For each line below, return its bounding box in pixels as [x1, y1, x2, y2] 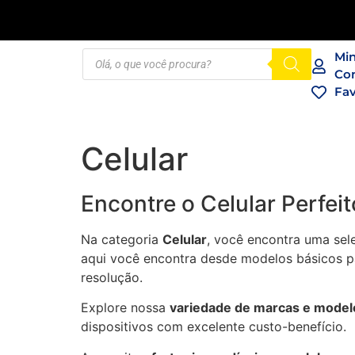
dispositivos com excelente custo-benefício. [81, 319, 346, 335]
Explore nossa [81, 300, 170, 316]
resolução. [81, 269, 143, 285]
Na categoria [81, 231, 162, 247]
